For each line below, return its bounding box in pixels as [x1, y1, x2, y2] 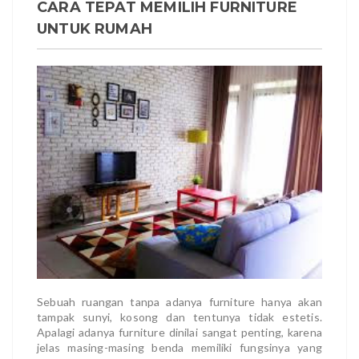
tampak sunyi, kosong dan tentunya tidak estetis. [37, 309, 322, 324]
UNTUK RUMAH [37, 20, 152, 38]
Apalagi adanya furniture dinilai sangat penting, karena [37, 325, 322, 339]
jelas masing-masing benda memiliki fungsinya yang [37, 340, 322, 354]
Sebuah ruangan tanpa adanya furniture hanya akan [37, 294, 322, 309]
